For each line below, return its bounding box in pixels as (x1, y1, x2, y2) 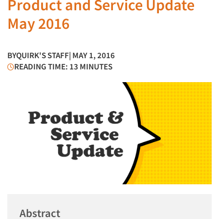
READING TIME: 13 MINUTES (14, 61, 112, 72)
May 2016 (7, 14, 69, 33)
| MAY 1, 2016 (69, 50, 115, 61)
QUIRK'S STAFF (16, 50, 69, 61)
